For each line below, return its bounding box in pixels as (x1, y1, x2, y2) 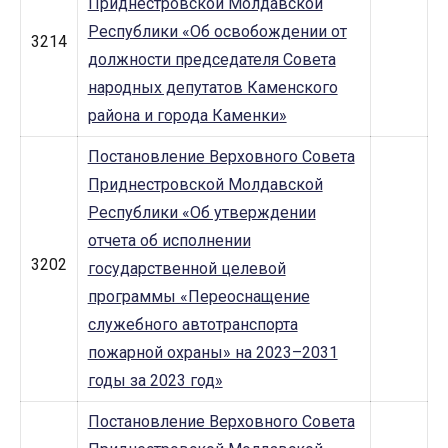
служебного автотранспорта (87, 315, 298, 335)
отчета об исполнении (87, 231, 251, 251)
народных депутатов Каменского (87, 78, 338, 98)
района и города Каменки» (87, 106, 287, 126)
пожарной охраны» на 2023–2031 (87, 343, 338, 363)
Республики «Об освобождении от (87, 22, 347, 42)
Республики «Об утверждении (87, 203, 316, 223)
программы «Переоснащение (87, 287, 310, 307)
